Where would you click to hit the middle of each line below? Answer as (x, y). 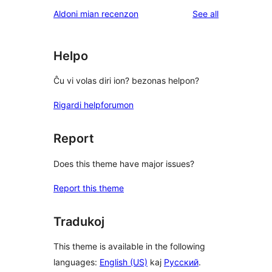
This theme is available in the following (129, 246)
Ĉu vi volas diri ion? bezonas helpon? (126, 81)
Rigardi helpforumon (93, 105)
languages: (76, 262)
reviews (233, 13)
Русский (181, 262)
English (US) (124, 262)
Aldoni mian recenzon (96, 13)
